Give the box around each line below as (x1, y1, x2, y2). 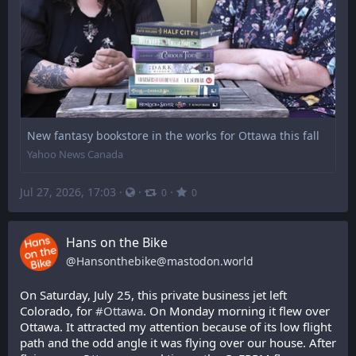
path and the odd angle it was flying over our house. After (20, 335, 336, 350)
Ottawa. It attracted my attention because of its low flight (20, 319, 331, 335)
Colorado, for (20, 303, 95, 319)
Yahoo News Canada (27, 146, 123, 161)
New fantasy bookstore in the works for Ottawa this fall (27, 127, 319, 143)
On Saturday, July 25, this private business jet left (20, 287, 287, 303)
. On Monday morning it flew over (143, 303, 330, 319)
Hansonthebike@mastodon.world (76, 253, 253, 269)
